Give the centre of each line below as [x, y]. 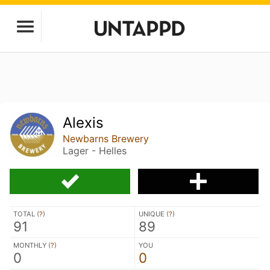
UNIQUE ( [154, 214]
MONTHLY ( [32, 245]
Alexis [83, 123]
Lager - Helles [95, 151]
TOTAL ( [26, 214]
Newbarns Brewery [106, 139]
